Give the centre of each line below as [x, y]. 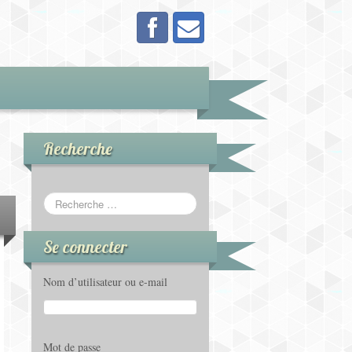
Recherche [77, 148]
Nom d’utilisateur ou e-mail [105, 282]
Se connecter [85, 247]
